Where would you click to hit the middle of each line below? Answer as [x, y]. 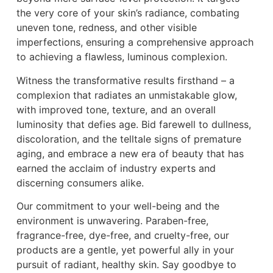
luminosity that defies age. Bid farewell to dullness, [133, 124]
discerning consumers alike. [80, 183]
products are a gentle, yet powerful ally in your [125, 250]
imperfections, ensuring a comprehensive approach [135, 42]
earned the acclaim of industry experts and [116, 168]
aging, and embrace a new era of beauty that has [130, 153]
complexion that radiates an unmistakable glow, [126, 95]
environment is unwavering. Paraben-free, [112, 221]
